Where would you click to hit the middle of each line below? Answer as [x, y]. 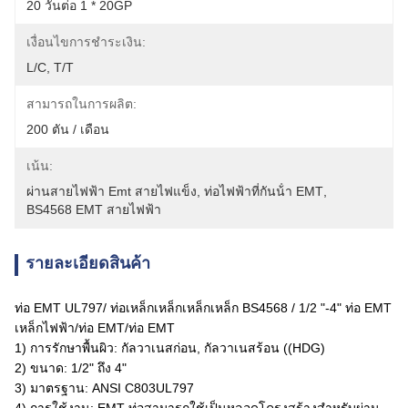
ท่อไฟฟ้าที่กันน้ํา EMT [264, 191]
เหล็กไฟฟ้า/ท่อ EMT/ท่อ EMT [95, 328]
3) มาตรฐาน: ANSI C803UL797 [104, 388]
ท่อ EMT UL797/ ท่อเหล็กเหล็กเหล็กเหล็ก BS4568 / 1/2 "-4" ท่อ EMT [203, 308]
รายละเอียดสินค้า [88, 263]
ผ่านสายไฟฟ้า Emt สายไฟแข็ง [112, 191]
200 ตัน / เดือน [68, 129]
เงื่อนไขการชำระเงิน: [86, 42]
